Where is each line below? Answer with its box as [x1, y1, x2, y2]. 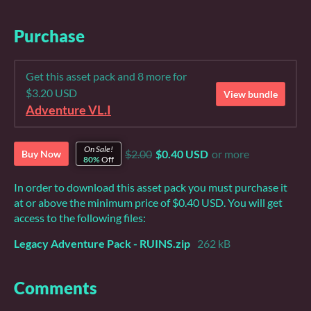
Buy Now [22, 148, 61, 160]
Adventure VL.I [26, 103, 111, 118]
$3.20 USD [26, 86, 77, 100]
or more [212, 147, 249, 161]
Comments [14, 278, 97, 299]
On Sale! [84, 143, 113, 154]
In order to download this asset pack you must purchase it [14, 180, 287, 194]
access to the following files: [14, 211, 146, 225]
